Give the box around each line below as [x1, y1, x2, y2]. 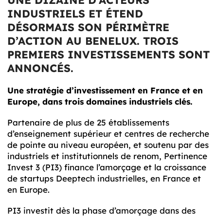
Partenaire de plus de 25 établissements [7, 117, 169, 128]
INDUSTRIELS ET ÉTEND [7, 7, 143, 20]
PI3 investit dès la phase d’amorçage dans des [7, 205, 196, 216]
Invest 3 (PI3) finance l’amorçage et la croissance [7, 162, 206, 173]
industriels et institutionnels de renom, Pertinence [7, 151, 207, 162]
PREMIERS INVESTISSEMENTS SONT [7, 48, 210, 61]
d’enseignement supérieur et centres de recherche [7, 128, 209, 139]
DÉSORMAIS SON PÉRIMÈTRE [7, 20, 169, 34]
